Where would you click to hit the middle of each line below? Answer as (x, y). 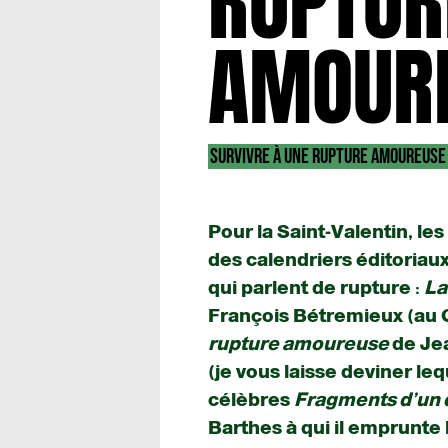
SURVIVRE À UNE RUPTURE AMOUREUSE (328, 157)
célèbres (251, 400)
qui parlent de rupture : (316, 288)
